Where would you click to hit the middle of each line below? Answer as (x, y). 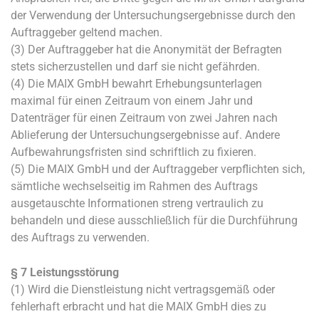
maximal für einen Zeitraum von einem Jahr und (132, 101)
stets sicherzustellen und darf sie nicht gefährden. (135, 67)
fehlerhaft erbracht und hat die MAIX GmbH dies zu (138, 307)
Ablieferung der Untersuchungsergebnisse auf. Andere (145, 135)
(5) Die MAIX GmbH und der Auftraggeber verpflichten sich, (158, 169)
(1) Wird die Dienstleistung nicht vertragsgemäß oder (143, 289)
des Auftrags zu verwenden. (80, 237)
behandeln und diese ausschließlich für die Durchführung (154, 220)
